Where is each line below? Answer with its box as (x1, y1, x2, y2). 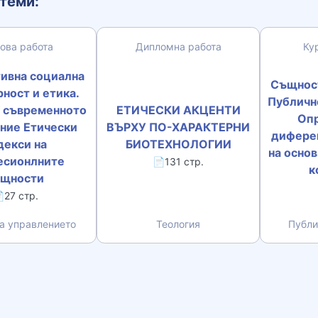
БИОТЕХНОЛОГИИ (125, 136, 231, 151)
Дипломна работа (135, 40, 221, 53)
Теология (156, 218, 200, 230)
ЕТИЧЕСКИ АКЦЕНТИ (116, 102, 241, 117)
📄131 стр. (153, 155, 204, 168)
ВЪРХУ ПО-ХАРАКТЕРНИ (106, 119, 250, 134)
